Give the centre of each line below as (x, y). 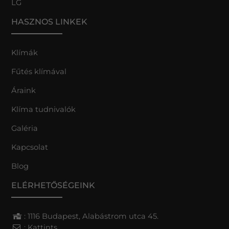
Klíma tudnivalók (44, 109)
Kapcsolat (30, 147)
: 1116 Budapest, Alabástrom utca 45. (91, 216)
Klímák (25, 52)
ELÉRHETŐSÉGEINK (53, 185)
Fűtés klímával (39, 71)
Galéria (26, 128)
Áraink (24, 90)
